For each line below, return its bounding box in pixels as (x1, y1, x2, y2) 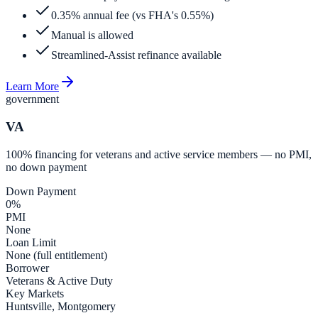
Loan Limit (6, 236, 56, 248)
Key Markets (6, 287, 64, 300)
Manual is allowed (51, 29, 133, 42)
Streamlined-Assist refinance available (51, 49, 221, 62)
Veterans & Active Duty (6, 274, 113, 287)
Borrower (6, 261, 49, 274)
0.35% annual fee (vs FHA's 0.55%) (51, 9, 214, 22)
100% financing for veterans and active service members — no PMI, (6, 148, 312, 160)
